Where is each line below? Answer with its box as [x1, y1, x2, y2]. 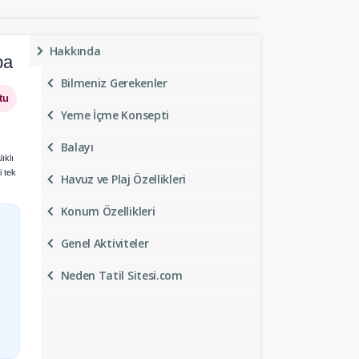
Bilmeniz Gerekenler [60, 75, 167, 91]
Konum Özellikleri [60, 204, 155, 219]
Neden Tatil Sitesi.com [60, 268, 183, 283]
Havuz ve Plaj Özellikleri [60, 171, 186, 187]
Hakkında [49, 43, 101, 58]
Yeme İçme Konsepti [60, 107, 170, 123]
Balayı [60, 139, 94, 155]
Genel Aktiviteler [60, 236, 149, 251]
